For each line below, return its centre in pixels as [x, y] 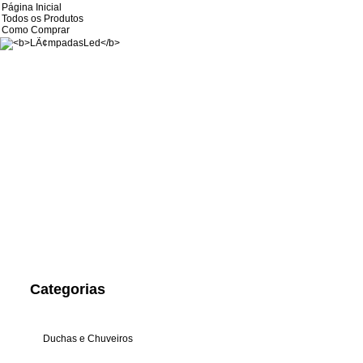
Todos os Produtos [43, 19]
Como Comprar [36, 30]
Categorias [68, 289]
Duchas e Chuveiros [88, 339]
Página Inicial [32, 7]
